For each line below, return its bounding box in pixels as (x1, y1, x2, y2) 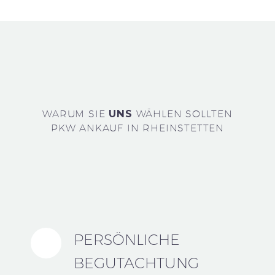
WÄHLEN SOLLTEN (136, 107, 233, 120)
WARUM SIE (42, 107, 109, 120)
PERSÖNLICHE (74, 231, 180, 249)
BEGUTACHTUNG (74, 254, 199, 272)
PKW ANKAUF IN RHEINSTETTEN (51, 122, 224, 134)
